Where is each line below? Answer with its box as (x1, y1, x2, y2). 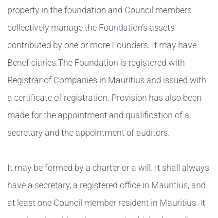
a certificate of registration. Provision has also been (7, 92, 201, 103)
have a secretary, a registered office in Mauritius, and (7, 180, 206, 190)
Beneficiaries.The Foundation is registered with (7, 57, 185, 68)
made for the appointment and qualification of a (7, 109, 189, 120)
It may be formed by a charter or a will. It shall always (7, 162, 209, 173)
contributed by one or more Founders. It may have (7, 39, 197, 50)
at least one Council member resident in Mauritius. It (7, 197, 205, 208)
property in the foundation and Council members (7, 4, 192, 15)
